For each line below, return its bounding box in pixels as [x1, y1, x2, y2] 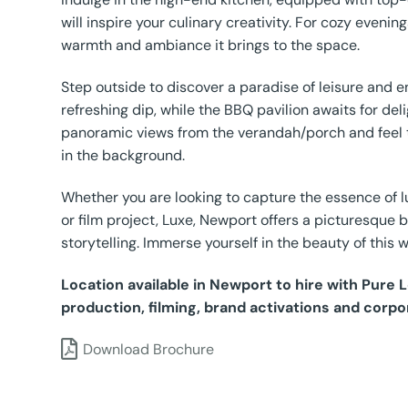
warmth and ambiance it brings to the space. [61, 36, 361, 56]
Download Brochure [83, 339, 215, 359]
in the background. [61, 146, 186, 166]
